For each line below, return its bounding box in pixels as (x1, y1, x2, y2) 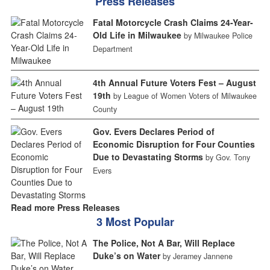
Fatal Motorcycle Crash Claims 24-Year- (92, 16, 253, 29)
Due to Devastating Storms (92, 151, 203, 163)
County (92, 104, 117, 115)
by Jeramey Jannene (162, 251, 233, 262)
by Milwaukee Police (183, 30, 253, 42)
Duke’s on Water (92, 250, 160, 262)
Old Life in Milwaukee (92, 29, 181, 42)
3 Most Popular (96, 214, 174, 230)
